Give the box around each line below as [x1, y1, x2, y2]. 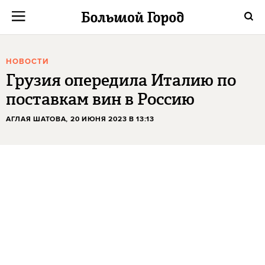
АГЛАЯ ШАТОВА [6, 115, 66, 124]
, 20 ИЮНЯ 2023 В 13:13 [66, 115, 154, 124]
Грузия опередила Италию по [6, 69, 236, 92]
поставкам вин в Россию [6, 88, 195, 111]
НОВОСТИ [6, 57, 49, 67]
